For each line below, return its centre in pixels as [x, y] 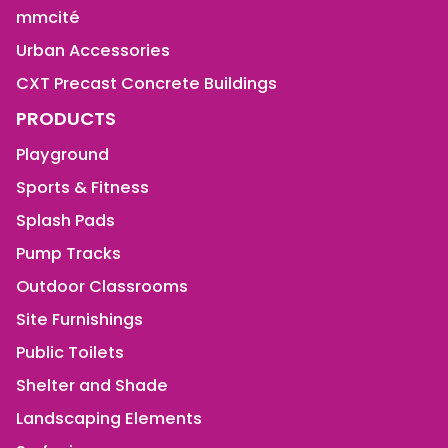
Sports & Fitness [82, 187]
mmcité [48, 17]
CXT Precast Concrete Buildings [146, 83]
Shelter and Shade [92, 385]
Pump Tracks [68, 253]
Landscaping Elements [109, 418]
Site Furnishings [79, 319]
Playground [62, 154]
